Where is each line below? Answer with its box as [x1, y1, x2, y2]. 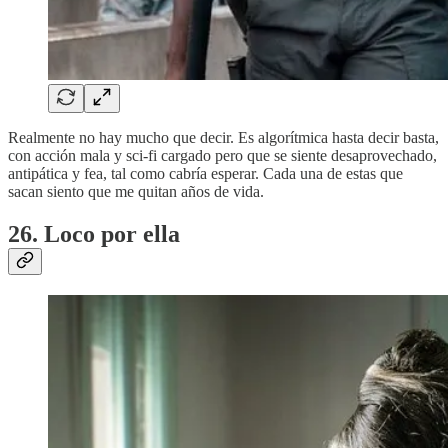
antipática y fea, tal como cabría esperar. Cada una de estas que [8, 164, 403, 182]
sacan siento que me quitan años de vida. [8, 182, 264, 200]
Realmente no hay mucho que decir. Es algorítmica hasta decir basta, [8, 128, 439, 146]
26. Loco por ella [8, 220, 180, 247]
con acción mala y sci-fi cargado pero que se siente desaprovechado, [8, 146, 437, 164]
